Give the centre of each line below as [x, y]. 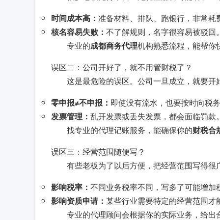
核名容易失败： [79, 32]
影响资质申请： [79, 201]
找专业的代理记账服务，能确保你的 [130, 130]
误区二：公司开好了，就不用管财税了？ [122, 67]
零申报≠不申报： [81, 102]
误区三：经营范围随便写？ [98, 151]
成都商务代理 [114, 45]
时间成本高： [75, 18]
